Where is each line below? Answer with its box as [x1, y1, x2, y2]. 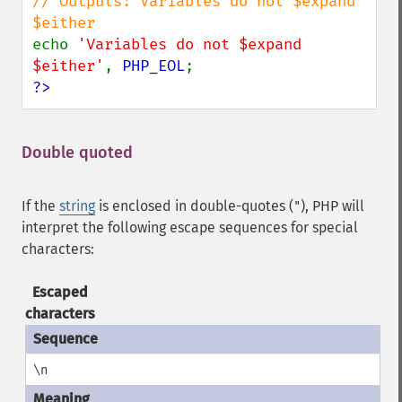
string [59, 197, 95, 214]
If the [22, 197, 59, 214]
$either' [32, 57, 104, 75]
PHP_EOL [122, 57, 185, 75]
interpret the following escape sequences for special [22, 219, 358, 236]
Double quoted [22, 143, 133, 162]
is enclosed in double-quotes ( [95, 197, 293, 214]
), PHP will [301, 197, 364, 214]
